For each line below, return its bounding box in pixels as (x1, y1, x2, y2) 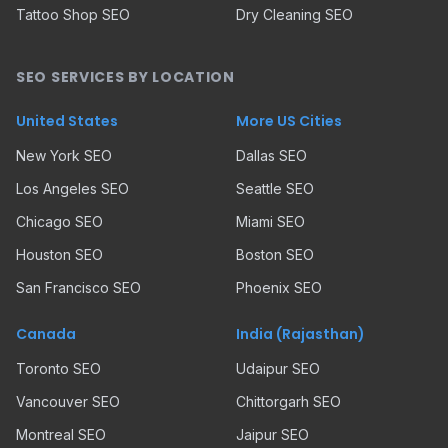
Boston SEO (236, 246, 314, 263)
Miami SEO (236, 213, 305, 230)
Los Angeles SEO (16, 180, 129, 197)
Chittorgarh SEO (236, 393, 341, 410)
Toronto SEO (16, 360, 101, 377)
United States (16, 111, 118, 131)
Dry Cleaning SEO (236, 6, 353, 23)
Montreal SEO (16, 426, 106, 443)
